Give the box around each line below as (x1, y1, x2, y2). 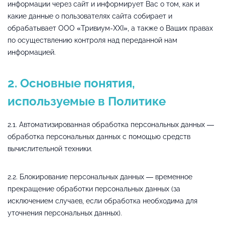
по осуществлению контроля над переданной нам (8, 36, 177, 44)
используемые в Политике (8, 93, 166, 108)
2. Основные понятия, (8, 75, 135, 90)
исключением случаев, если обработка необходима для (8, 196, 197, 205)
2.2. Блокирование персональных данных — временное (8, 172, 192, 181)
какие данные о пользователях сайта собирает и (8, 12, 172, 20)
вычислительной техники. (8, 144, 92, 153)
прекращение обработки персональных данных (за (8, 184, 180, 193)
